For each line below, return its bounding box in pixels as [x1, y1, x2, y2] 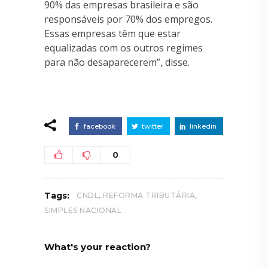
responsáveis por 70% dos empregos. [44, 12, 212, 26]
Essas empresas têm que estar [44, 26, 181, 40]
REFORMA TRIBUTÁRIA [103, 190, 195, 200]
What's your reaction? [44, 240, 151, 252]
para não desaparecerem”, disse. [44, 55, 190, 69]
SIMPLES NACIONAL [44, 205, 121, 215]
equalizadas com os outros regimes [44, 41, 203, 54]
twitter [142, 121, 163, 130]
